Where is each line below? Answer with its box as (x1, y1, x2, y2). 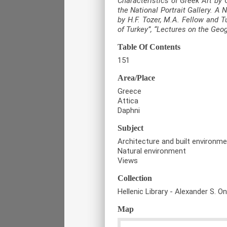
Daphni (118, 105, 140, 115)
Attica (118, 96, 138, 105)
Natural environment (118, 146, 186, 156)
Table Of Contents (118, 42, 180, 51)
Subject (118, 123, 143, 132)
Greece (118, 86, 141, 96)
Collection (118, 173, 152, 182)
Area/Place (118, 73, 155, 82)
